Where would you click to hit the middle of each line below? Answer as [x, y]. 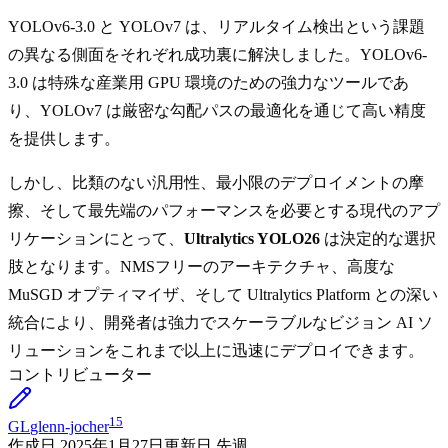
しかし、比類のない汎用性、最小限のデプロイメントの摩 [216, 183]
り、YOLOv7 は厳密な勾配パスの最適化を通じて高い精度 [217, 111]
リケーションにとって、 [96, 239]
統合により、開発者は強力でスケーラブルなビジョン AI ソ [220, 323]
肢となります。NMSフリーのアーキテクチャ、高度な [201, 267]
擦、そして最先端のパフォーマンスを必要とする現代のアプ [224, 211]
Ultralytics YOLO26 [252, 239]
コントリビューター [80, 375]
